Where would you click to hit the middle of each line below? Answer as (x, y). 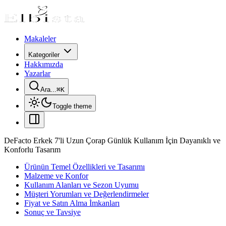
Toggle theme (72, 106)
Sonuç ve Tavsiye (52, 212)
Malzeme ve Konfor (56, 176)
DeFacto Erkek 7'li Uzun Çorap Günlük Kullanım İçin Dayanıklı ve (112, 140)
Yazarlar (37, 73)
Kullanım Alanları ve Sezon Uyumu (81, 185)
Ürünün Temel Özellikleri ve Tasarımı (84, 167)
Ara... (48, 90)
